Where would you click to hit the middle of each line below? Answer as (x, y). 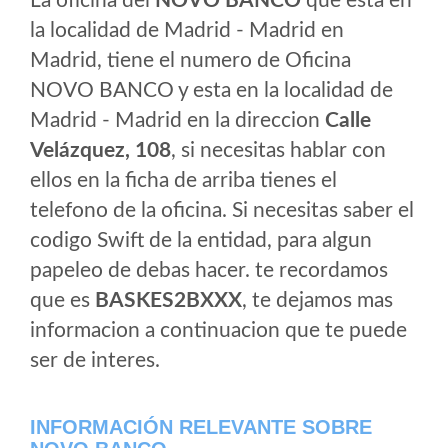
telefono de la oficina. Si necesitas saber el (222, 210)
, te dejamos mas (317, 300)
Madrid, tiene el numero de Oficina (190, 60)
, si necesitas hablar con (278, 150)
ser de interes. (95, 360)
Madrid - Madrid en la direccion (177, 120)
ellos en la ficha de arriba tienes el (183, 180)
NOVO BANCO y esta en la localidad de (211, 90)
